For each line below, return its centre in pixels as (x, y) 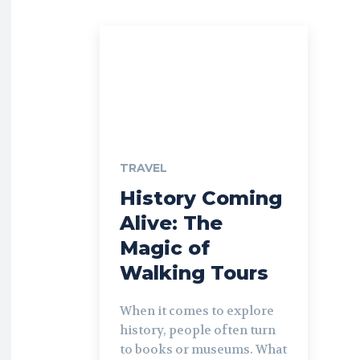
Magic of (165, 247)
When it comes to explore (197, 311)
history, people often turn (198, 330)
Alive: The (171, 223)
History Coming (201, 198)
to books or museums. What (203, 349)
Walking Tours (194, 272)
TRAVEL (143, 168)
